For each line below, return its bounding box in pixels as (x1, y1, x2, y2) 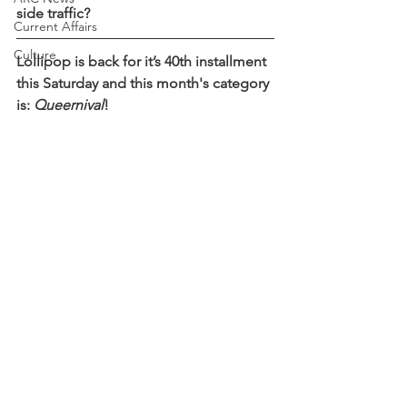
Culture (14, 46, 56, 63)
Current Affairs (14, 18, 97, 35)
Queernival (34, 96, 104, 114)
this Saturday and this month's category (16, 74, 273, 92)
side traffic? (16, 5, 90, 22)
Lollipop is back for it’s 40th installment (16, 53, 270, 70)
